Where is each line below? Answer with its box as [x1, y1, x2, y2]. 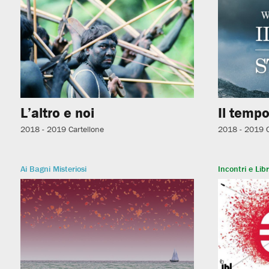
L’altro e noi [20, 103, 94, 121]
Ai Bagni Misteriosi [20, 163, 86, 174]
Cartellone [68, 123, 104, 134]
